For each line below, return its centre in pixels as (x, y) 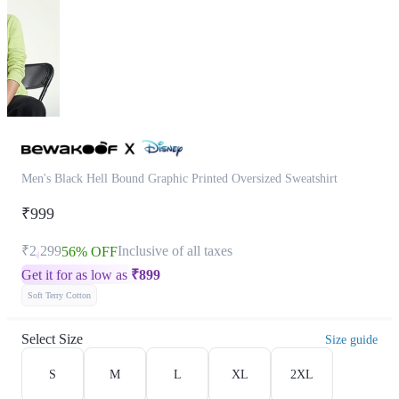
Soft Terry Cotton (59, 295)
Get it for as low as (76, 275)
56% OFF (90, 252)
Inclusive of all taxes (175, 251)
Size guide (351, 340)
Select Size (52, 339)
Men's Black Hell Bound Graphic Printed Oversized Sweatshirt (179, 179)
